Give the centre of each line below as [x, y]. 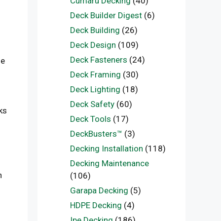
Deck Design [93, 45]
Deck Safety [92, 104]
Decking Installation [106, 148]
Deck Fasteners [98, 60]
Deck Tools [90, 119]
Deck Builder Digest [106, 15]
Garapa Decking [99, 190]
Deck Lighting [95, 89]
